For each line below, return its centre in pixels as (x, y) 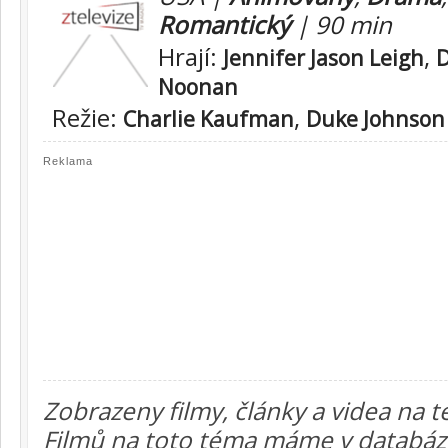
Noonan (198, 86)
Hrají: (190, 56)
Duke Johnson (375, 118)
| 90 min (341, 24)
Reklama (68, 161)
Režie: (87, 117)
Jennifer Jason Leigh (323, 57)
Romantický (224, 24)
